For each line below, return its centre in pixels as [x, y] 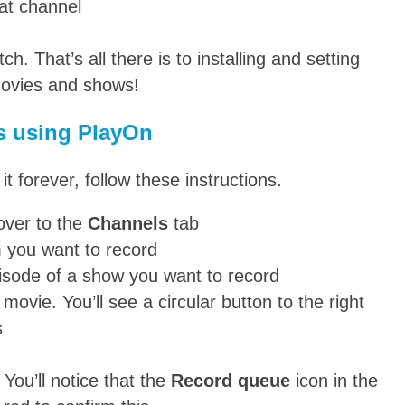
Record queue [231, 381]
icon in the [334, 381]
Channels [128, 224]
